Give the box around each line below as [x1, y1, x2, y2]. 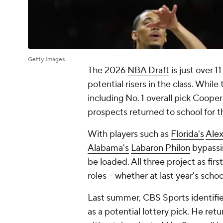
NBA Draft [127, 65, 169, 77]
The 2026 [88, 65, 127, 77]
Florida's [171, 128, 204, 140]
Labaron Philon [131, 142, 190, 154]
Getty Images [28, 56, 65, 64]
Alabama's [88, 142, 129, 154]
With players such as [88, 128, 171, 140]
